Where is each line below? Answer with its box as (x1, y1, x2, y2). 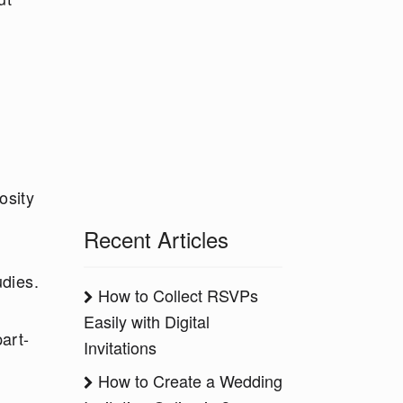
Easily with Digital (84, 309, 210, 333)
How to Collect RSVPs (94, 283, 258, 307)
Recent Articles (84, 223, 228, 255)
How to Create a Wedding (94, 369, 282, 392)
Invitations (84, 336, 157, 359)
